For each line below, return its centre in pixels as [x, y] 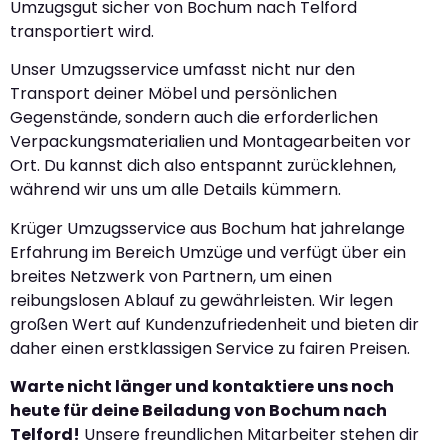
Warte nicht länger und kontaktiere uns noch [202, 386]
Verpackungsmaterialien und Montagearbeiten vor [210, 142]
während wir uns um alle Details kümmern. [175, 190]
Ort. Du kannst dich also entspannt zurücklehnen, [203, 166]
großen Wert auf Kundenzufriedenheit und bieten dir [214, 324]
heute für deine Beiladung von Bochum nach [198, 410]
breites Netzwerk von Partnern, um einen [171, 276]
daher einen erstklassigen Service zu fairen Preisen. [210, 348]
